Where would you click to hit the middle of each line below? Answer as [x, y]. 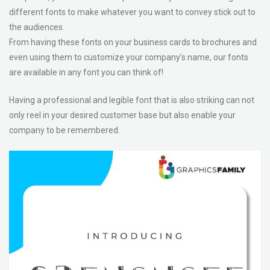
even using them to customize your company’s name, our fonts [129, 57]
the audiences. [37, 27]
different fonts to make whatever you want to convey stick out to [132, 12]
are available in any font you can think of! [86, 72]
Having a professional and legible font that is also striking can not [132, 100]
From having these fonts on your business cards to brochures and [133, 42]
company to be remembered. [64, 130]
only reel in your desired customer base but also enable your [122, 115]
